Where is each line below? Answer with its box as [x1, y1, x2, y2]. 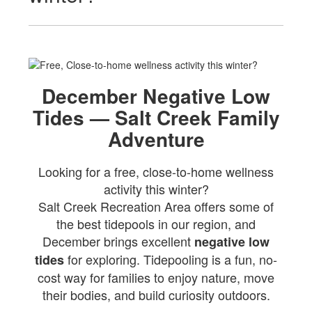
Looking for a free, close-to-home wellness [38, 162, 274, 180]
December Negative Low [42, 81, 270, 111]
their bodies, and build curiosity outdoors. [42, 285, 270, 304]
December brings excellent [42, 231, 194, 250]
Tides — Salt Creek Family [32, 103, 280, 132]
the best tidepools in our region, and [56, 214, 256, 233]
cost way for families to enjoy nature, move [38, 267, 274, 286]
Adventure [107, 125, 205, 154]
